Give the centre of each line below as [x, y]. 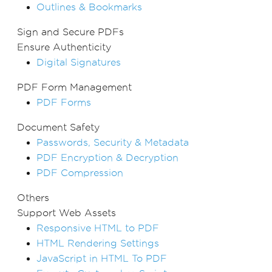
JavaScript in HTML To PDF [102, 258]
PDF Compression [80, 172]
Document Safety [58, 127]
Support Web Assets [66, 212]
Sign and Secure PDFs [70, 32]
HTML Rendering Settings [98, 243]
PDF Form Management [74, 87]
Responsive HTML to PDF [98, 228]
